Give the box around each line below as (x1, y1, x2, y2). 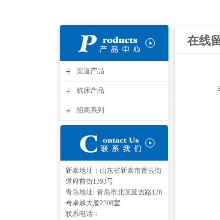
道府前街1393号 (65, 177, 113, 185)
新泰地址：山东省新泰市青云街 (65, 166, 162, 174)
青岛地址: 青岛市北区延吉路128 (65, 188, 162, 196)
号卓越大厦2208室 (65, 199, 120, 207)
